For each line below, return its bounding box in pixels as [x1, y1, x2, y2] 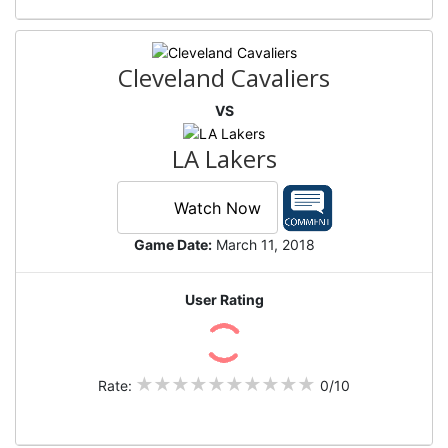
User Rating [184, 291, 264, 309]
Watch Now [173, 197, 261, 218]
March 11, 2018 [211, 236, 315, 254]
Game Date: [133, 236, 212, 254]
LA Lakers [171, 142, 277, 176]
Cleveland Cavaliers [118, 61, 330, 94]
